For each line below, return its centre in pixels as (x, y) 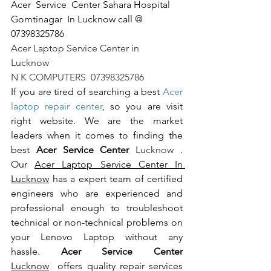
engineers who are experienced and (97, 194)
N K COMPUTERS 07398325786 (77, 77)
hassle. (36, 252)
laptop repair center (57, 106)
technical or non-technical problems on (97, 223)
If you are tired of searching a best (87, 92)
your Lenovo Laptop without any (97, 237)
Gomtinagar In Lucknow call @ (78, 19)
